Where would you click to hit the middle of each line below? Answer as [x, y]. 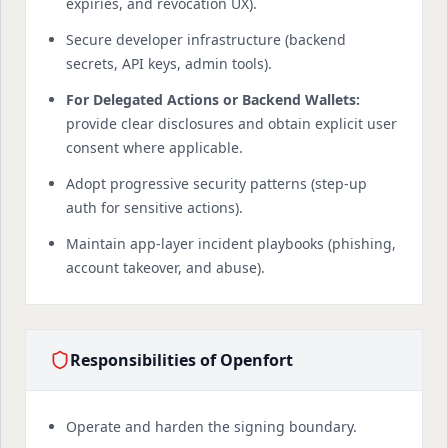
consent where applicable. [154, 147]
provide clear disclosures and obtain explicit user [231, 123]
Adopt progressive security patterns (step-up [216, 183]
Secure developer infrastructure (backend [206, 39]
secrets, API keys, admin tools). [169, 63]
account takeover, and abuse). [165, 267]
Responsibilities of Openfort [181, 360]
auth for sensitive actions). [154, 207]
